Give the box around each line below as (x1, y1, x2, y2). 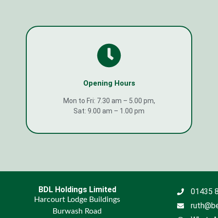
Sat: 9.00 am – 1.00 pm (73, 107, 145, 115)
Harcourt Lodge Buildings (34, 196, 121, 204)
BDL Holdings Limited (38, 185, 116, 195)
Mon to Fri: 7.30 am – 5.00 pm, (63, 96, 155, 105)
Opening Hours (83, 78, 135, 88)
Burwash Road (53, 207, 102, 216)
